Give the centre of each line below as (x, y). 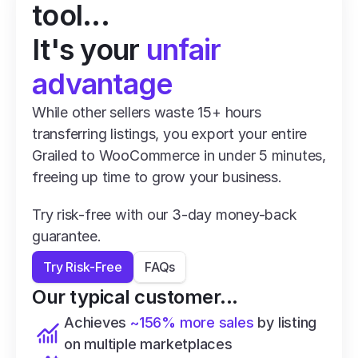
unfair (183, 50)
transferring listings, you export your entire (170, 134)
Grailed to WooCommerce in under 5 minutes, (179, 155)
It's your (89, 50)
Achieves (97, 322)
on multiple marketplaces (148, 344)
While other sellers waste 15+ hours (147, 112)
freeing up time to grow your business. (157, 177)
